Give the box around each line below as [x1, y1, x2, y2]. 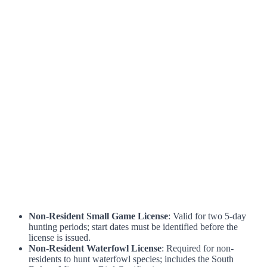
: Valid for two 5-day [168, 211, 246, 222]
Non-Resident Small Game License [29, 211, 168, 222]
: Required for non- [162, 243, 234, 254]
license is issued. [29, 232, 91, 243]
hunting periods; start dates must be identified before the [29, 222, 238, 232]
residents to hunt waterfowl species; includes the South [29, 254, 234, 265]
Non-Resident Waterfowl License [29, 243, 162, 254]
